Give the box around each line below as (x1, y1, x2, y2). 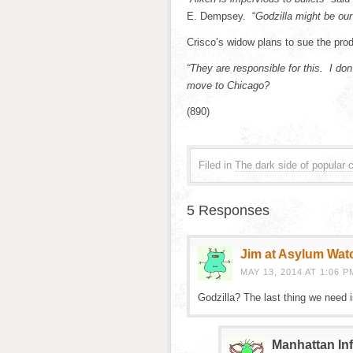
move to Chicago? (187, 80, 269, 91)
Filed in (199, 159, 232, 171)
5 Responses (187, 203, 269, 218)
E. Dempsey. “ (187, 10, 255, 22)
